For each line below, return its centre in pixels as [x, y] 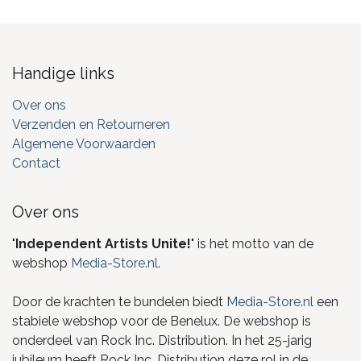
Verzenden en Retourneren [91, 124]
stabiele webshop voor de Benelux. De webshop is [162, 321]
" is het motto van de [252, 243]
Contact [36, 163]
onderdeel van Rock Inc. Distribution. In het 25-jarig [162, 340]
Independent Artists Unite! [103, 243]
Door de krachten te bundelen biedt [119, 301]
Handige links [63, 73]
